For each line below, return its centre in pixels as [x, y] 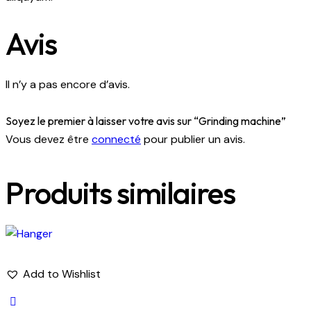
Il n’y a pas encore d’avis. [68, 85]
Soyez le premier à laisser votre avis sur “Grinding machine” [146, 120]
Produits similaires [120, 193]
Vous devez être [49, 139]
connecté [116, 139]
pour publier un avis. [193, 139]
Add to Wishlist [62, 274]
